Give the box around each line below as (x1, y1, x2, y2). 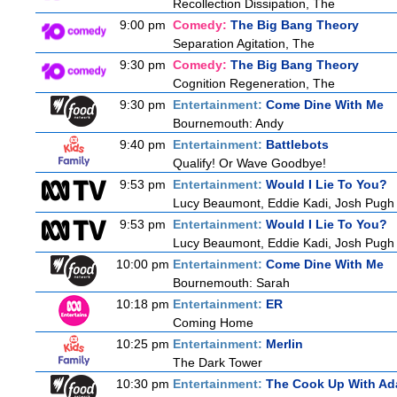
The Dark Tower (173, 355, 262, 370)
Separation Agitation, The (173, 36, 315, 51)
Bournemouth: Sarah (173, 276, 290, 290)
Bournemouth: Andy (173, 116, 284, 130)
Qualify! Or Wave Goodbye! (173, 156, 326, 170)
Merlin (266, 337, 303, 351)
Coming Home (173, 315, 253, 330)
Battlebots (266, 137, 329, 152)
